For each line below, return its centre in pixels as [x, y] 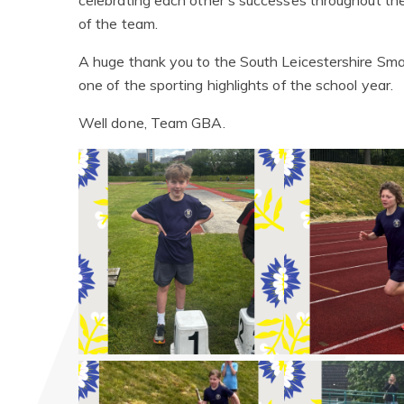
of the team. [118, 23]
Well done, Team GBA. [152, 123]
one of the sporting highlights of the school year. [236, 85]
